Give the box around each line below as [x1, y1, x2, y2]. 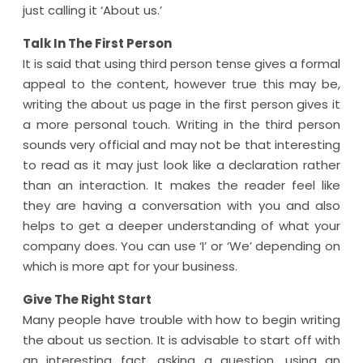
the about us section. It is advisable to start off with [23, 331, 340, 348]
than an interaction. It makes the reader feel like [23, 177, 340, 194]
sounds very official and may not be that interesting [23, 136, 340, 153]
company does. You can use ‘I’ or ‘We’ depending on [23, 237, 340, 254]
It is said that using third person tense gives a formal [23, 55, 340, 72]
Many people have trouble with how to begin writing [23, 311, 340, 328]
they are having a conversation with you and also [23, 197, 340, 214]
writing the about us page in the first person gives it [23, 96, 340, 113]
